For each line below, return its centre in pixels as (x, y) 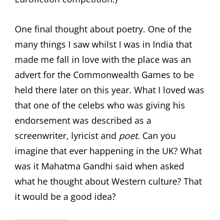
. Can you (157, 136)
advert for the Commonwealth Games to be (104, 75)
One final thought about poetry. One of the (103, 29)
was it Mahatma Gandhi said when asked (99, 166)
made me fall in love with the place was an (103, 59)
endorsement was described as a (83, 120)
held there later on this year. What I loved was (110, 90)
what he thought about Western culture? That (108, 181)
